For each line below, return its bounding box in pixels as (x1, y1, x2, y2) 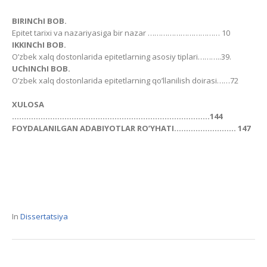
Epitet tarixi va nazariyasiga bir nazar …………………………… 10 (12, 27, 230, 39)
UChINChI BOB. (12, 63, 70, 74)
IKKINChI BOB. (12, 39, 66, 51)
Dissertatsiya (20, 211, 68, 222)
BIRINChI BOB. (12, 15, 67, 27)
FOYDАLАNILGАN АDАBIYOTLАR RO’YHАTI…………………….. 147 (12, 123, 250, 134)
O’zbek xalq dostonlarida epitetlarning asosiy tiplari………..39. (12, 51, 231, 63)
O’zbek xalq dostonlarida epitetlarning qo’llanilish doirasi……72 (12, 75, 238, 86)
